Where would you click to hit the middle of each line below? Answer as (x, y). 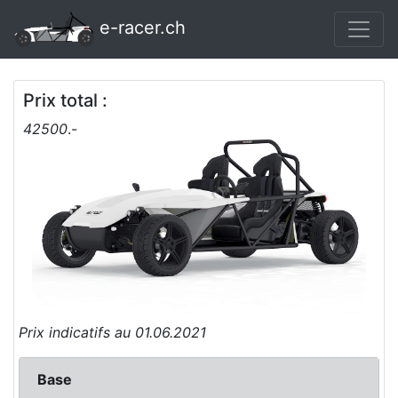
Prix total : (65, 100)
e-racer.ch (140, 28)
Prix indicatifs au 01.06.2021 (112, 332)
